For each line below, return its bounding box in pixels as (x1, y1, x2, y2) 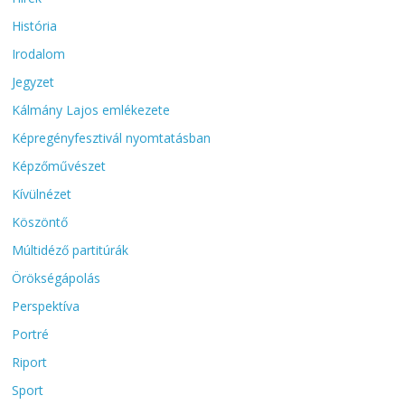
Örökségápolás (12, 268, 101, 287)
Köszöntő (12, 212, 69, 231)
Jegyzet (12, 72, 55, 90)
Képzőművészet (12, 156, 107, 174)
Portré (12, 325, 50, 343)
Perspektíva (12, 297, 80, 315)
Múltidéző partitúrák (12, 240, 129, 259)
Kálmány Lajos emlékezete (12, 100, 171, 118)
